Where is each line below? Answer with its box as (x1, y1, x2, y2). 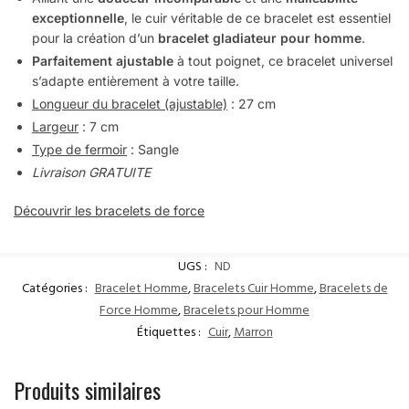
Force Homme (100, 299, 178, 324)
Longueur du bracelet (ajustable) (32, 96, 227, 112)
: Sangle (127, 142, 179, 158)
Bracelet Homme (94, 277, 188, 302)
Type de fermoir (32, 142, 127, 158)
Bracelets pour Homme (184, 299, 309, 324)
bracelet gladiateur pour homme (154, 30, 362, 47)
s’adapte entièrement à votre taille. (32, 73, 239, 89)
